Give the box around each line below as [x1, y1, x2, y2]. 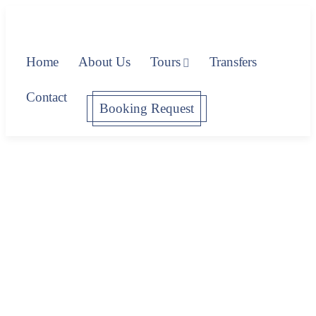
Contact [26, 90, 67, 104]
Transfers [209, 54, 257, 69]
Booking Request [99, 101, 194, 116]
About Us [78, 54, 130, 69]
